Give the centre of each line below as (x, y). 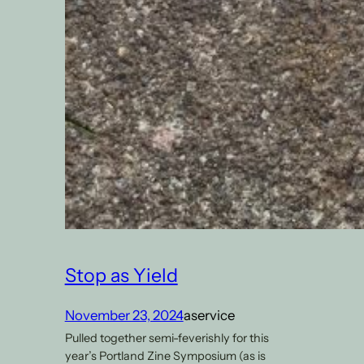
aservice (209, 316)
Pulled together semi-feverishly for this (167, 338)
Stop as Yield (121, 275)
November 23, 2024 (124, 316)
